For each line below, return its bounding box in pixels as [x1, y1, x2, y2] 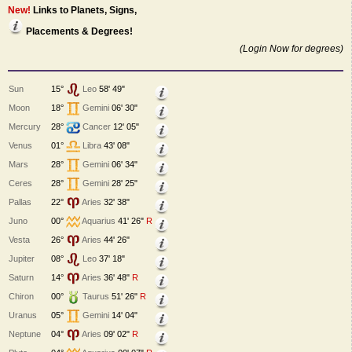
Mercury [9, 121, 41, 131]
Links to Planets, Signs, [33, 5, 137, 16]
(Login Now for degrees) [240, 43, 343, 55]
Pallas [9, 196, 31, 207]
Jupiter [9, 253, 35, 263]
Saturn [9, 272, 34, 282]
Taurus [82, 291, 109, 301]
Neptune [9, 328, 41, 339]
